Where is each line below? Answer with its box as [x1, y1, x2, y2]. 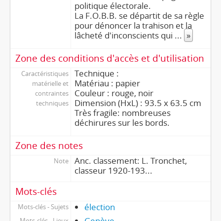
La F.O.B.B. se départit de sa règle [74, 10, 204, 21]
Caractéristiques [21, 69, 69, 78]
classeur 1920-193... [74, 165, 152, 176]
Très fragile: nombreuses [74, 107, 171, 118]
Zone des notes [15, 139, 83, 151]
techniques [36, 99, 69, 108]
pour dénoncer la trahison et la [74, 20, 192, 31]
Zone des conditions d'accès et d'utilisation [15, 52, 204, 64]
